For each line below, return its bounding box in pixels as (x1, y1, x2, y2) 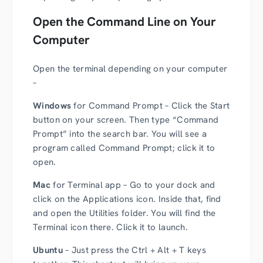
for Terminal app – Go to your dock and (50, 179, 215, 191)
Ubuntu (33, 244, 63, 256)
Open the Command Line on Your (33, 13, 216, 29)
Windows (33, 100, 72, 112)
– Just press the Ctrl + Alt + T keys (62, 244, 206, 256)
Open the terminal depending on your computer (33, 63, 228, 75)
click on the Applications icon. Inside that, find (33, 193, 221, 205)
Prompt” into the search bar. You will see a (33, 128, 207, 140)
